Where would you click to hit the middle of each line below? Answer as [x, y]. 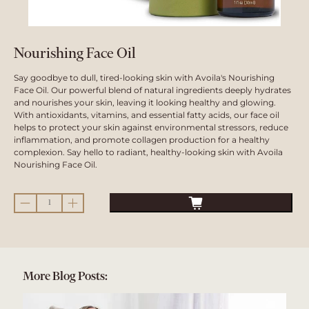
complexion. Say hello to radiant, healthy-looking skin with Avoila [148, 152]
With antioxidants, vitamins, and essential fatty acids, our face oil [147, 115]
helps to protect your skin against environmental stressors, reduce [151, 128]
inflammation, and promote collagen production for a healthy [142, 140]
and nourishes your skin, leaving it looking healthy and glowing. [145, 103]
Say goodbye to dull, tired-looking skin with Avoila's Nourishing [144, 78]
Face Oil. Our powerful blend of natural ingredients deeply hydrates [152, 90]
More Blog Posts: [66, 277]
